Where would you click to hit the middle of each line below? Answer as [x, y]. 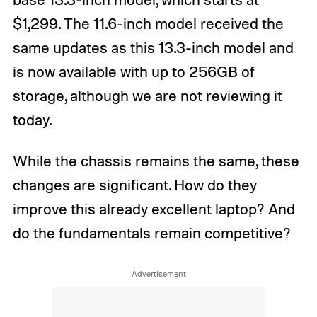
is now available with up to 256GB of [133, 72]
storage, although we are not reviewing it [147, 96]
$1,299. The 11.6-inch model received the [148, 24]
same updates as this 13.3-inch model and [153, 48]
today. [32, 120]
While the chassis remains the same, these [156, 160]
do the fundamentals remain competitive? [151, 232]
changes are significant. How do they [134, 184]
